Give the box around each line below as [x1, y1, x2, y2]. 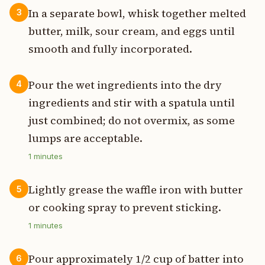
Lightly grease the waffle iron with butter [28, 182, 243, 198]
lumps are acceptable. [28, 131, 143, 146]
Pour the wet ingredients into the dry [28, 77, 222, 93]
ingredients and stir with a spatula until [28, 95, 235, 111]
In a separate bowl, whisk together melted [28, 5, 246, 21]
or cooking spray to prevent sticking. [28, 200, 221, 215]
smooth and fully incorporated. [28, 41, 192, 56]
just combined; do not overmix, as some [28, 113, 235, 128]
